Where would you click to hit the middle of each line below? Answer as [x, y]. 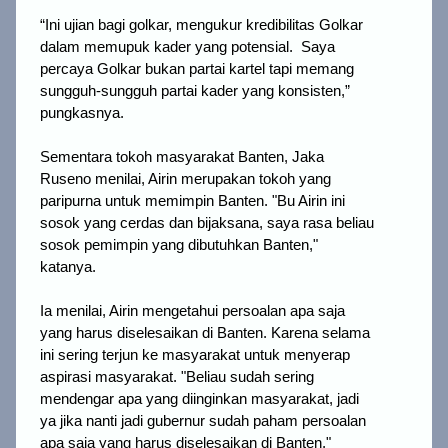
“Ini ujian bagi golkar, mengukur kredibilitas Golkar [201, 25]
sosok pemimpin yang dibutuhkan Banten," [179, 245]
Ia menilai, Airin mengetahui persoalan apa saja [192, 311]
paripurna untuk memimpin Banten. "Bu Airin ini [192, 201]
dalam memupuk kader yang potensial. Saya [187, 47]
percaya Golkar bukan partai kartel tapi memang [197, 69]
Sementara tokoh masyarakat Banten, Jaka [182, 157]
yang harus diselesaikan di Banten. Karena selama [205, 333]
